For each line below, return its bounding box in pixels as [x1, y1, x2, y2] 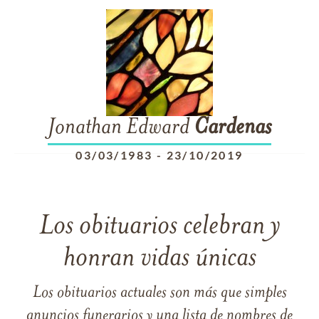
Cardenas [194, 117, 271, 140]
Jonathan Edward [48, 117, 194, 140]
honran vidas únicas [63, 245, 256, 273]
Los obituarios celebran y [38, 213, 281, 241]
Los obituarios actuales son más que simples [32, 285, 287, 302]
